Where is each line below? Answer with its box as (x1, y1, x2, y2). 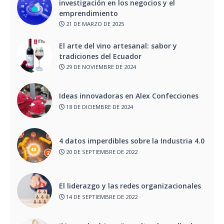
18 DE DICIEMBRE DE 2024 (64, 102, 133, 110)
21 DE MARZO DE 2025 (64, 20, 124, 28)
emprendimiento (59, 8, 120, 18)
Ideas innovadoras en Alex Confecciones (59, 91, 204, 101)
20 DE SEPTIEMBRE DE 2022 (64, 147, 137, 155)
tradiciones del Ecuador (59, 51, 143, 61)
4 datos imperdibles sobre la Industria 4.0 (59, 136, 204, 146)
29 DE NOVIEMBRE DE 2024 (64, 63, 136, 71)
